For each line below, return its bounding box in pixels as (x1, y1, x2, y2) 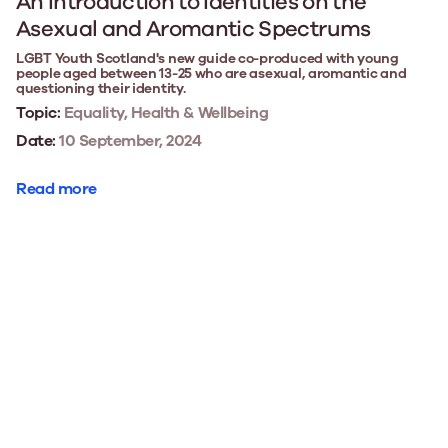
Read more (16, 177, 97, 200)
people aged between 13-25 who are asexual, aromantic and (16, 63, 407, 83)
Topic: (16, 101, 61, 124)
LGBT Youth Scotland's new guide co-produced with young (16, 48, 399, 68)
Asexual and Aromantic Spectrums (16, 13, 371, 44)
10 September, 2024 (55, 129, 202, 152)
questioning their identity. (16, 78, 186, 98)
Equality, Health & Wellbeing (60, 101, 269, 124)
